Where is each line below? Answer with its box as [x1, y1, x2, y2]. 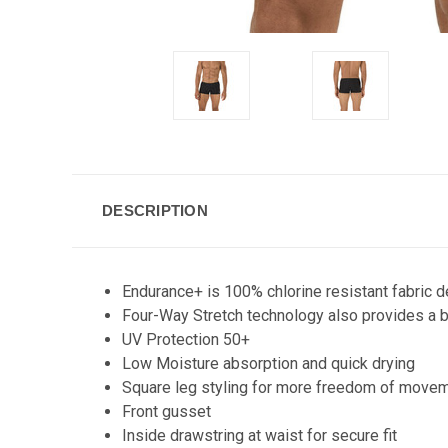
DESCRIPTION [102, 202, 208, 219]
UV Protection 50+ [122, 330, 251, 349]
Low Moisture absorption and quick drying [122, 354, 416, 373]
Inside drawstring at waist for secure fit [122, 426, 398, 445]
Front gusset [122, 402, 212, 421]
